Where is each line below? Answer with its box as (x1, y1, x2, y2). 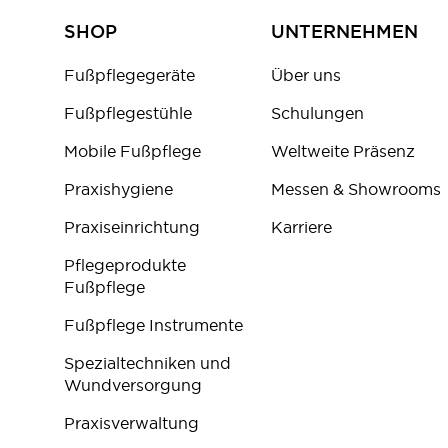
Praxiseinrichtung (64, 217, 200, 238)
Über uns (270, 65, 341, 86)
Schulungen (270, 103, 364, 124)
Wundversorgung (64, 375, 202, 396)
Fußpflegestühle (64, 103, 192, 124)
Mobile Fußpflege (64, 141, 201, 162)
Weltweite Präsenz (270, 141, 415, 162)
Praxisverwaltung (64, 413, 199, 434)
